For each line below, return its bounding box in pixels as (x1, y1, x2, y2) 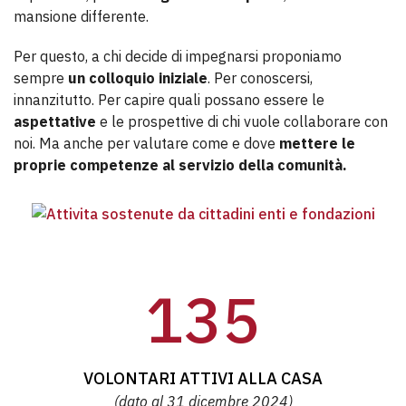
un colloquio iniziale (68, 69, 208, 88)
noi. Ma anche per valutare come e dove (14, 134, 279, 153)
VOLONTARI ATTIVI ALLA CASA (83, 368, 323, 390)
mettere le (279, 134, 355, 153)
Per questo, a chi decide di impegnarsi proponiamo (14, 47, 342, 66)
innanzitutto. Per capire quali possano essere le (14, 91, 324, 110)
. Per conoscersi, (208, 69, 313, 88)
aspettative (14, 112, 96, 131)
